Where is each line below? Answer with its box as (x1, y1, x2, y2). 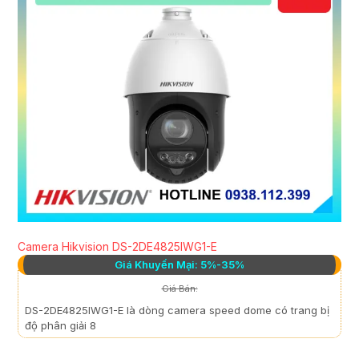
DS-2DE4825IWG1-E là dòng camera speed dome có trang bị (25, 304, 329, 317)
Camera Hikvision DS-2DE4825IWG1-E (18, 240, 217, 254)
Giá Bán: (161, 283, 198, 295)
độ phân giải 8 (25, 319, 96, 333)
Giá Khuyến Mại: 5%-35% (115, 258, 244, 272)
